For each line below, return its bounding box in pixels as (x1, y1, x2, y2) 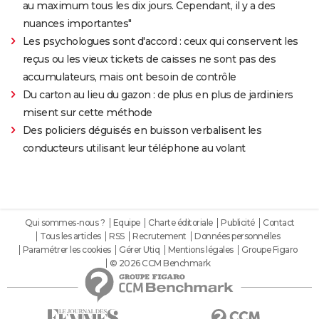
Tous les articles (40, 230, 101, 241)
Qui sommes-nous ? (24, 216, 105, 228)
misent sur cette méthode (22, 105, 152, 119)
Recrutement (132, 230, 187, 241)
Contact (263, 216, 295, 228)
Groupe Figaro (241, 244, 298, 255)
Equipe (113, 216, 140, 228)
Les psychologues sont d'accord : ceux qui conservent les (22, 34, 298, 48)
